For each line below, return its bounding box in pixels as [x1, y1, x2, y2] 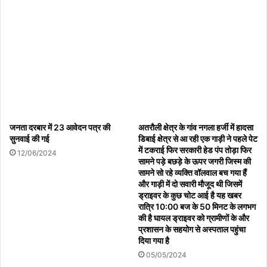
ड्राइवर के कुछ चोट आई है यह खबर [138, 190, 241, 201]
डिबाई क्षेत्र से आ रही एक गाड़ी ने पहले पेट [138, 133, 257, 144]
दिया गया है [138, 235, 169, 246]
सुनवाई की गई [10, 133, 49, 144]
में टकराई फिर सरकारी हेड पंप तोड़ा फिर [138, 145, 252, 156]
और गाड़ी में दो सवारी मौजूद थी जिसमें [138, 179, 242, 190]
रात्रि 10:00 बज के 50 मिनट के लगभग [138, 201, 256, 212]
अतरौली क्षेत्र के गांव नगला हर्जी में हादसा [138, 122, 253, 133]
